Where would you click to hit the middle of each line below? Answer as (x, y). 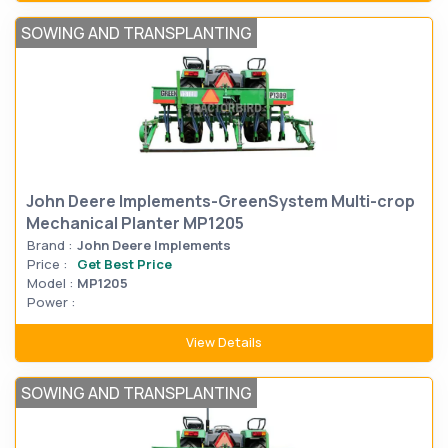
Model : (50, 283)
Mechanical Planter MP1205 (135, 223)
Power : (51, 302)
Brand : (49, 245)
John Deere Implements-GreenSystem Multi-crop (220, 201)
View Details (224, 342)
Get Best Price (124, 264)
